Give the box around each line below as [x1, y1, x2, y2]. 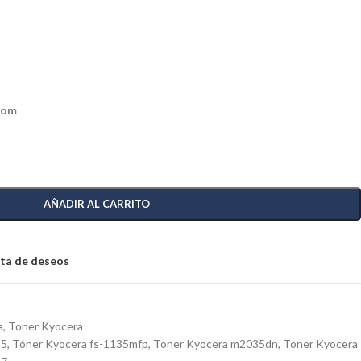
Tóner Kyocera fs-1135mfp [12, 337, 148, 351]
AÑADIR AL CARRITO [43, 197, 150, 210]
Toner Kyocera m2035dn [153, 337, 278, 351]
